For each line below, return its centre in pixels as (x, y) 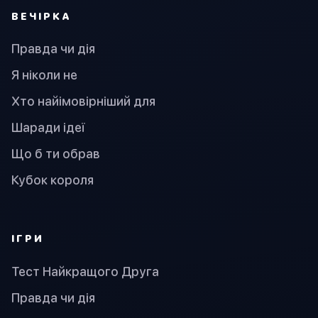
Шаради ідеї (48, 128)
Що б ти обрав (56, 154)
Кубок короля (53, 180)
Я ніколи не (44, 75)
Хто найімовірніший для (83, 102)
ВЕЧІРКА (42, 16)
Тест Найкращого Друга (85, 271)
